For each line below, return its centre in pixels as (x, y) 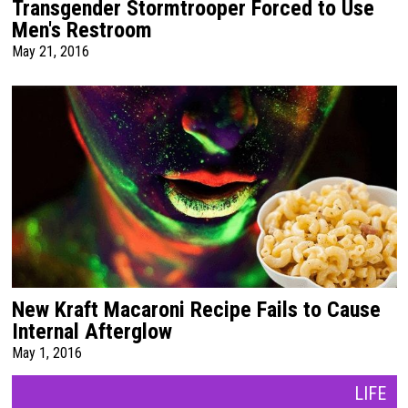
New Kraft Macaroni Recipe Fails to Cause (196, 309)
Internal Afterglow (92, 331)
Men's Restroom (82, 30)
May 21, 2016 (50, 51)
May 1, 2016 (46, 352)
